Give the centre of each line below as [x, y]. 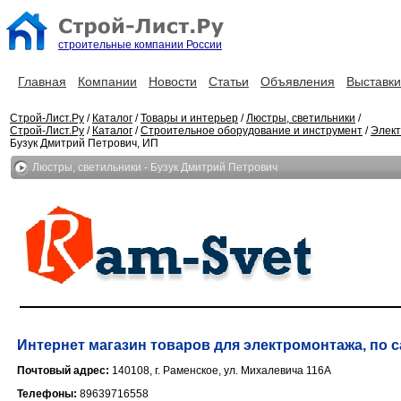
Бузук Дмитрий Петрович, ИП [84, 143]
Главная [42, 81]
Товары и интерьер [189, 118]
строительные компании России [140, 45]
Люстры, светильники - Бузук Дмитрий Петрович [155, 167]
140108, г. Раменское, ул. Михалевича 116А [222, 371]
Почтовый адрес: [64, 371]
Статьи [229, 81]
